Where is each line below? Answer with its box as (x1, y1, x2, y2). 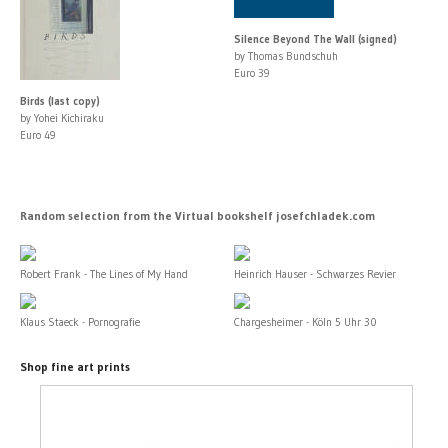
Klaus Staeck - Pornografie (20, 314, 140, 329)
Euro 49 (20, 127, 56, 142)
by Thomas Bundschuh (234, 48, 338, 63)
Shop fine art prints (20, 358, 130, 374)
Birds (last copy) (20, 93, 100, 108)
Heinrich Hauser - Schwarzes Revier (234, 266, 396, 281)
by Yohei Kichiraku (20, 110, 104, 125)
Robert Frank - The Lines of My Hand (20, 266, 188, 281)
